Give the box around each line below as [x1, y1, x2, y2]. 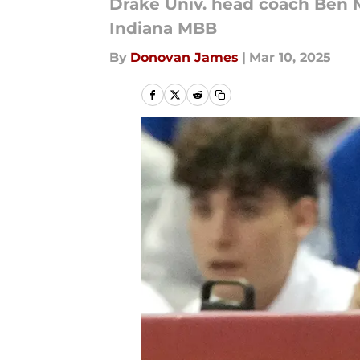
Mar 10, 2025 [249, 50, 331, 65]
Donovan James [130, 50, 239, 65]
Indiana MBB [109, 18, 217, 38]
